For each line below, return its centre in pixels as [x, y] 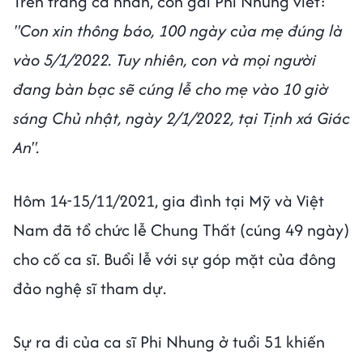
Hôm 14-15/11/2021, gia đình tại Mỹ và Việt [169, 200]
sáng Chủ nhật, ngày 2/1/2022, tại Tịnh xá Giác [181, 117]
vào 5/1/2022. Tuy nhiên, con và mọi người [164, 59]
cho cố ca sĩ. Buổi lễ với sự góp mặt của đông [175, 258]
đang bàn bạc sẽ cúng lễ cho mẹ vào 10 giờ [171, 88]
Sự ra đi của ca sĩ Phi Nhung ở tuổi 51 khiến [169, 341]
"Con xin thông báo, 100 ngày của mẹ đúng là [178, 30]
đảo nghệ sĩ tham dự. [90, 288]
